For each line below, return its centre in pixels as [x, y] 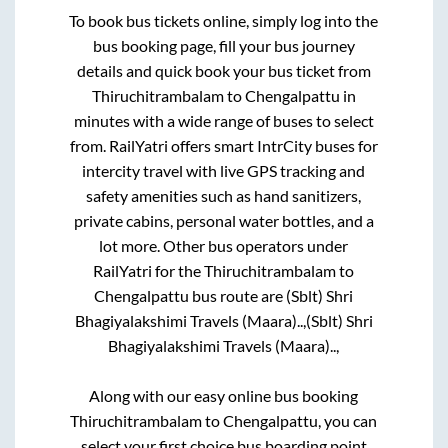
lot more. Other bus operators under [224, 245]
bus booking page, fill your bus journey [223, 45]
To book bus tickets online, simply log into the [224, 20]
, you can [348, 420]
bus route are [238, 295]
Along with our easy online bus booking [224, 395]
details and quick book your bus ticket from [223, 70]
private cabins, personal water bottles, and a [223, 220]
